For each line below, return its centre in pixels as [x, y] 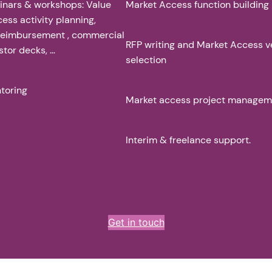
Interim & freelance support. [189, 140]
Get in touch [136, 223]
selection [146, 60]
